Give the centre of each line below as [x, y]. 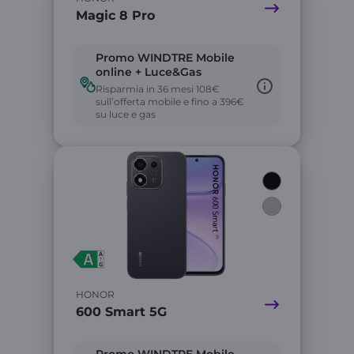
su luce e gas [126, 114]
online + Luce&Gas [149, 72]
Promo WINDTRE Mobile [165, 58]
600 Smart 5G [121, 312]
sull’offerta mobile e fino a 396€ [170, 102]
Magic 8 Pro [115, 15]
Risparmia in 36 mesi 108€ [158, 89]
